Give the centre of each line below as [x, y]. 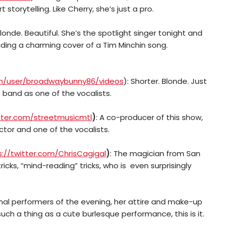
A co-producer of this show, [151, 117]
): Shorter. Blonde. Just [165, 81]
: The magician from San [155, 153]
